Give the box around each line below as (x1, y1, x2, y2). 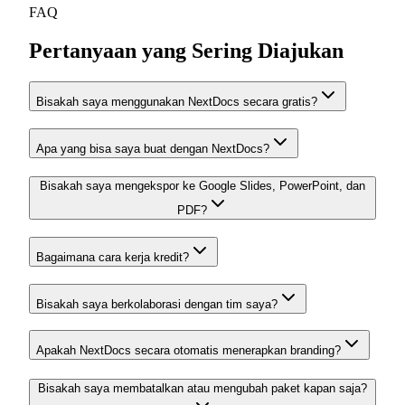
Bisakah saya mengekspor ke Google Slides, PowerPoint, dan (40, 179, 365, 193)
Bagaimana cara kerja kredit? (36, 250, 189, 264)
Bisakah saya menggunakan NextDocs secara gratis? (36, 94, 317, 108)
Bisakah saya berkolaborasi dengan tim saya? (36, 297, 278, 311)
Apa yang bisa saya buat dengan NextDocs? (36, 141, 269, 155)
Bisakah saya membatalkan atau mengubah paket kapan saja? (38, 381, 367, 396)
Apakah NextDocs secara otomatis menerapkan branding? (36, 344, 341, 358)
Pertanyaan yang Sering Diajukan (29, 38, 344, 62)
